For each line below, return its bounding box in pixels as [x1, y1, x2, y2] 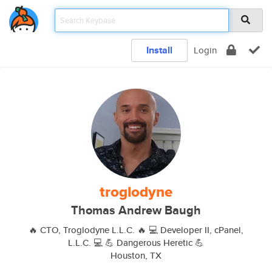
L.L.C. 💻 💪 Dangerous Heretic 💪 [68, 236, 204, 249]
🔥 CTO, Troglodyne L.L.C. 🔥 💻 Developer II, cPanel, [29, 223, 243, 236]
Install [146, 43, 172, 57]
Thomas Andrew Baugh [71, 202, 201, 219]
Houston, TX [110, 249, 161, 262]
